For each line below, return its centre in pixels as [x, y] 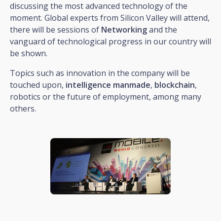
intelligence [88, 85]
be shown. [29, 53]
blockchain [175, 85]
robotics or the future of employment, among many [106, 96]
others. [23, 108]
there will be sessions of [55, 29]
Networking [124, 29]
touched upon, [38, 85]
